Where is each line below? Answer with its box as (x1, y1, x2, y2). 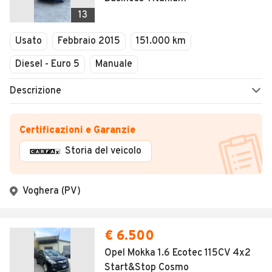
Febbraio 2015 (58, 35, 120, 48)
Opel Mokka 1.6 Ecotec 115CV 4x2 (104, 247, 251, 260)
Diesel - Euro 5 (15, 58, 80, 71)
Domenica (25, 3, 70, 16)
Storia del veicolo (65, 145, 141, 158)
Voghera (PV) (22, 185, 81, 198)
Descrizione (10, 85, 61, 98)
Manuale (95, 58, 132, 71)
